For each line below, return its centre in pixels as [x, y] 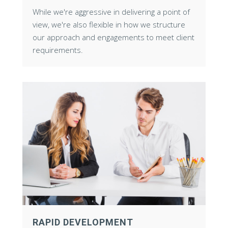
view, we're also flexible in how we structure [109, 25]
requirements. [58, 50]
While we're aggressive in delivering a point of [111, 12]
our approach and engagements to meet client [113, 37]
